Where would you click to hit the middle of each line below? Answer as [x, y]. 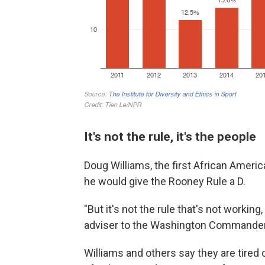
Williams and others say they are [160, 253]
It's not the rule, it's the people [170, 136]
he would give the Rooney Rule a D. [165, 181]
